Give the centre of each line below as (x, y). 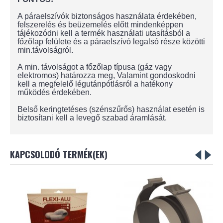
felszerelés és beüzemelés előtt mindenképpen (100, 25)
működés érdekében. (55, 92)
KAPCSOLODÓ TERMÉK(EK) (59, 154)
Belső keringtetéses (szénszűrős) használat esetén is (111, 109)
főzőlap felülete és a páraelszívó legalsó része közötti (111, 42)
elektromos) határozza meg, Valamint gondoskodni (107, 75)
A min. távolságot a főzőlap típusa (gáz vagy (95, 67)
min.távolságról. (45, 50)
